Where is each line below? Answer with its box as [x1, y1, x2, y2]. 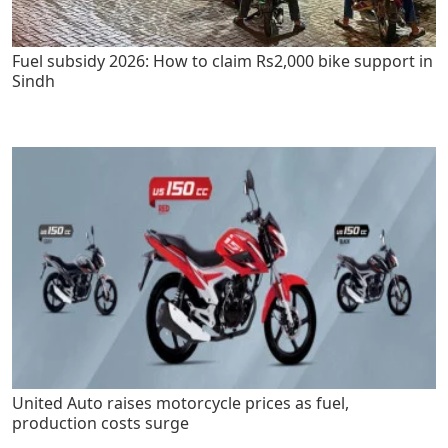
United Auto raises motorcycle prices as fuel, [12, 391, 349, 414]
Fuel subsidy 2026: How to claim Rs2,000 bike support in [12, 49, 433, 72]
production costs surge [12, 411, 189, 434]
